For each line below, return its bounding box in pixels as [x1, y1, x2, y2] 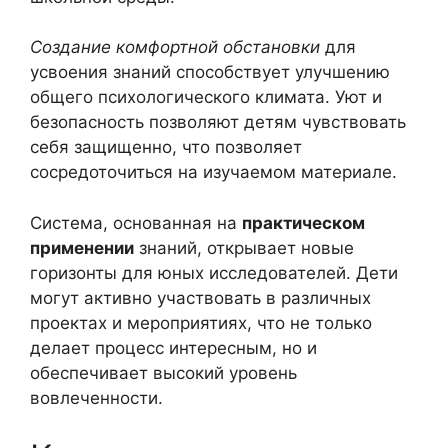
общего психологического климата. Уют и [30, 87, 382, 108]
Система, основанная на [30, 212, 242, 233]
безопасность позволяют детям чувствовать [30, 112, 406, 133]
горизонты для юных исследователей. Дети [30, 262, 398, 283]
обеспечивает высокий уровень [30, 362, 297, 383]
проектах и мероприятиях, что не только [30, 312, 372, 333]
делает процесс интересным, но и [30, 337, 317, 358]
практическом [242, 212, 365, 233]
